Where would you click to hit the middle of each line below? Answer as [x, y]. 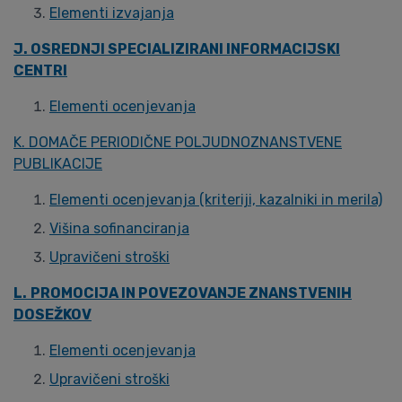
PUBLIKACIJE [58, 164]
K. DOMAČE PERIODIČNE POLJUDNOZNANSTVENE [178, 142]
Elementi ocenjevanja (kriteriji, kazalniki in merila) [216, 200]
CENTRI [40, 70]
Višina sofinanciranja [119, 228]
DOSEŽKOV [52, 315]
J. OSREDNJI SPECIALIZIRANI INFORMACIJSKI [177, 49]
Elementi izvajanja [112, 13]
